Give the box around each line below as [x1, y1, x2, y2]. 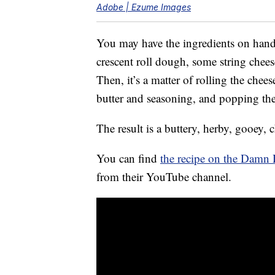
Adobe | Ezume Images [96, 2, 191, 13]
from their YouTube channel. [96, 169, 231, 185]
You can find [96, 150, 160, 166]
